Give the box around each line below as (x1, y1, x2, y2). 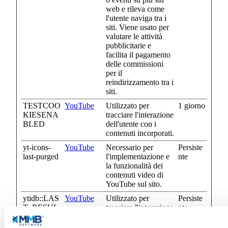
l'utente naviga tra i (106, 14, 166, 23)
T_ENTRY (23, 212, 60, 221)
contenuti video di (106, 170, 163, 180)
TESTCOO (23, 101, 61, 110)
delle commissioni (106, 60, 163, 69)
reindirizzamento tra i (106, 78, 174, 87)
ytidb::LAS (23, 194, 59, 203)
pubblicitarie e (106, 41, 151, 50)
